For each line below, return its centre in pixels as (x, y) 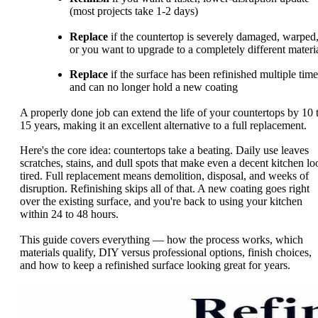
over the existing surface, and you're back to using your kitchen (161, 202)
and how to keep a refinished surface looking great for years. (155, 265)
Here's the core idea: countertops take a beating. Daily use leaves (164, 150)
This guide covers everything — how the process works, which (161, 239)
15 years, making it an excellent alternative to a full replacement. (163, 125)
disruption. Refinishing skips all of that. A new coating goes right (165, 189)
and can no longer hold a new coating (154, 87)
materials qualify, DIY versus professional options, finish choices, (166, 252)
